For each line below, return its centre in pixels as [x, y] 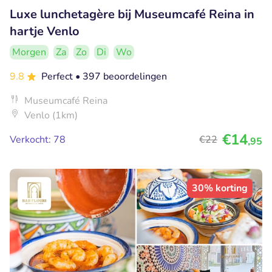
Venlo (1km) [51, 116]
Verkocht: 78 [38, 140]
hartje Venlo [45, 32]
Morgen [29, 53]
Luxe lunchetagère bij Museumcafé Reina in [132, 15]
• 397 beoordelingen [121, 77]
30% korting [220, 189]
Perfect [58, 77]
